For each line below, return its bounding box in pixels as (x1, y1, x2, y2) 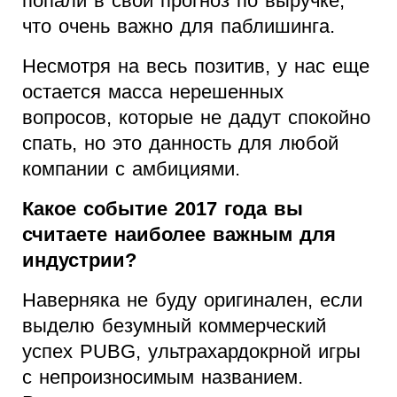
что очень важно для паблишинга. (22, 15, 335, 38)
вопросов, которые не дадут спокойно (22, 106, 370, 129)
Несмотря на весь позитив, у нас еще (22, 55, 370, 78)
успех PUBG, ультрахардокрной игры (22, 340, 361, 363)
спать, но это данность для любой (22, 132, 339, 155)
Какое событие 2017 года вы (22, 198, 303, 221)
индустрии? (22, 249, 136, 272)
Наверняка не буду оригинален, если (22, 289, 362, 312)
